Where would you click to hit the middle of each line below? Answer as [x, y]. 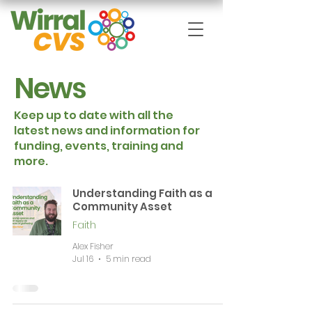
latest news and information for [107, 131]
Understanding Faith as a [142, 193]
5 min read [128, 259]
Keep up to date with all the [94, 115]
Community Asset [122, 206]
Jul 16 [83, 259]
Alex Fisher [93, 246]
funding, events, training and [99, 146]
